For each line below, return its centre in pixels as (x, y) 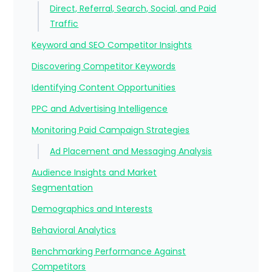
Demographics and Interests (92, 209)
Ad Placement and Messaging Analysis (131, 151)
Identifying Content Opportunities (104, 88)
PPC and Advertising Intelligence (100, 109)
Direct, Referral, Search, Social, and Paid (133, 9)
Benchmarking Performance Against (109, 252)
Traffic (64, 24)
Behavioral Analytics (74, 230)
